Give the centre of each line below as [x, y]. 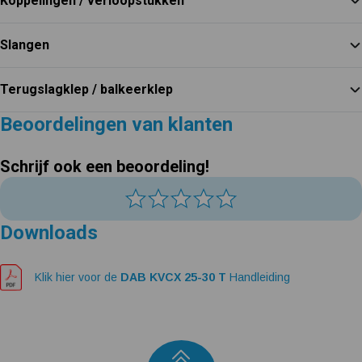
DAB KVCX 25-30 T [175, 278]
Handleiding [260, 278]
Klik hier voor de [78, 278]
